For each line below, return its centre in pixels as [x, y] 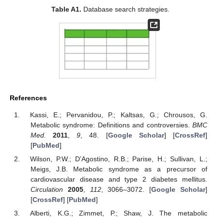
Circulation [46, 190]
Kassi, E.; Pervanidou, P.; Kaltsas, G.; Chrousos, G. [119, 115]
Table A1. [67, 9]
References [28, 98]
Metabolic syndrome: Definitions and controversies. [111, 125]
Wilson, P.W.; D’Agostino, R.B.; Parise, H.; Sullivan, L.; [119, 159]
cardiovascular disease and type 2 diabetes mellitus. [119, 179]
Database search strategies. [126, 9]
